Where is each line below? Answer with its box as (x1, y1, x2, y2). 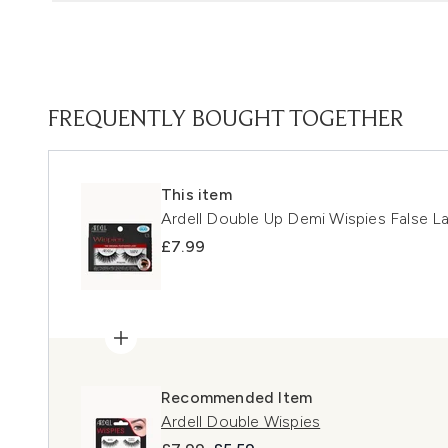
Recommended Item (161, 387, 313, 407)
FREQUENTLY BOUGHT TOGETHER (48, 107, 404, 132)
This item (161, 184, 232, 204)
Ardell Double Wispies (161, 411, 321, 431)
